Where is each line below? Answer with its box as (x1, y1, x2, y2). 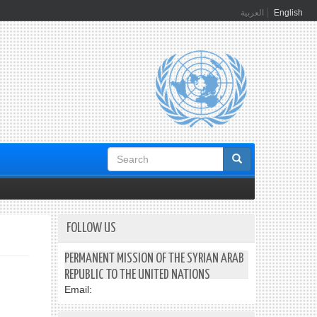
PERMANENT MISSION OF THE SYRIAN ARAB (64, 252, 244, 265)
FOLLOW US (67, 221, 116, 235)
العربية (241, 8, 264, 18)
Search (108, 149, 151, 168)
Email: (64, 284, 92, 295)
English (274, 8, 303, 18)
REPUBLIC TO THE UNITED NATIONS (64, 268, 210, 282)
